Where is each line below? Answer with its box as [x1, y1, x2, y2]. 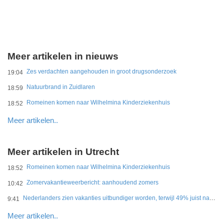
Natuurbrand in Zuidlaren [26, 83, 95, 90]
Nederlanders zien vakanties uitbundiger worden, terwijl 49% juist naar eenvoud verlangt [209, 194, 215, 201]
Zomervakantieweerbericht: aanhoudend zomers [26, 179, 158, 186]
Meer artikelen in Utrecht [7, 146, 119, 157]
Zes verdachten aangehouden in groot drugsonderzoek [26, 68, 176, 75]
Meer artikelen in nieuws [7, 51, 118, 61]
